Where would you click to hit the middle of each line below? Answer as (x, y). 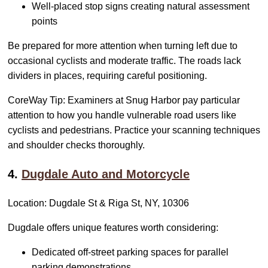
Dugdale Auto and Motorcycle (106, 174)
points (45, 22)
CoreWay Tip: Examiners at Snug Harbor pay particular (124, 100)
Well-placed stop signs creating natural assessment (141, 7)
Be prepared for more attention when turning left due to (123, 46)
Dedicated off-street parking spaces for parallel (130, 252)
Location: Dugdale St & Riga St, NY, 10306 (98, 203)
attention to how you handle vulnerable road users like (122, 115)
